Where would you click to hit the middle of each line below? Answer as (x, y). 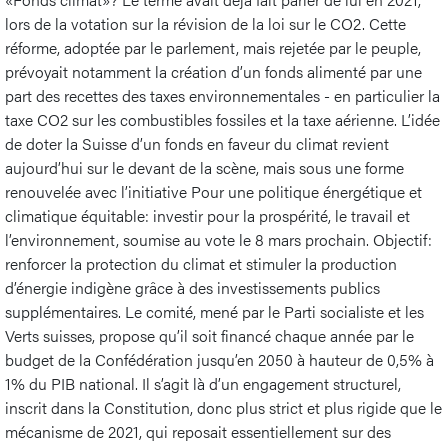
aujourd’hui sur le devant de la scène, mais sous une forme (204, 167)
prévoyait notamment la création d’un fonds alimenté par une (213, 71)
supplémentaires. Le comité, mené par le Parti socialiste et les (214, 311)
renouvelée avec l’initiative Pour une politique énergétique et (213, 191)
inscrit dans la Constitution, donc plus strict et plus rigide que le (223, 407)
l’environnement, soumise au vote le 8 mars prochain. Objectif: (218, 239)
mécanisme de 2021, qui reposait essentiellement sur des (198, 431)
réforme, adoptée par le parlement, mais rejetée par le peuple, (213, 47)
